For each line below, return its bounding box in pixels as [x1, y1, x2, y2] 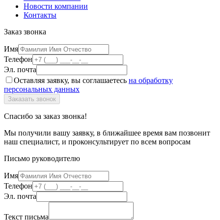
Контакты [24, 10, 56, 19]
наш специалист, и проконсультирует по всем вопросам [4, 137, 191, 146]
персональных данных [4, 84, 80, 93]
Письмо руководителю [4, 154, 80, 163]
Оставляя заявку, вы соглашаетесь [14, 76, 129, 84]
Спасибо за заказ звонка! [4, 111, 87, 120]
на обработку [129, 76, 173, 84]
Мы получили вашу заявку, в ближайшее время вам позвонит [4, 128, 210, 137]
